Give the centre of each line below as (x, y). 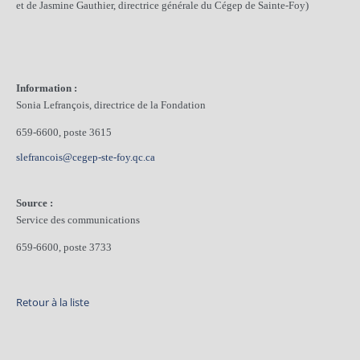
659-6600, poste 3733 (64, 247)
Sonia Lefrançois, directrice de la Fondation (111, 105)
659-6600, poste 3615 (64, 133)
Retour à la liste (53, 303)
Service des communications (78, 219)
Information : (47, 88)
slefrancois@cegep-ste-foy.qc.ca (86, 157)
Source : (35, 202)
